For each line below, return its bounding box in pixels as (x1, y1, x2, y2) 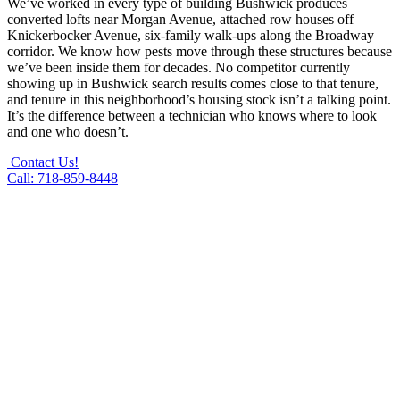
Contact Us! (11, 154, 79, 170)
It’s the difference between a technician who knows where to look (7, 107, 377, 123)
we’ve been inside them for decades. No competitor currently (7, 59, 350, 75)
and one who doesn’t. (7, 123, 129, 139)
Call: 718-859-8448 (7, 170, 118, 186)
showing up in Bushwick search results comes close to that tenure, (7, 75, 379, 91)
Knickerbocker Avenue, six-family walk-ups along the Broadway (7, 27, 374, 43)
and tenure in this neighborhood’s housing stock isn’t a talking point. (7, 91, 391, 107)
